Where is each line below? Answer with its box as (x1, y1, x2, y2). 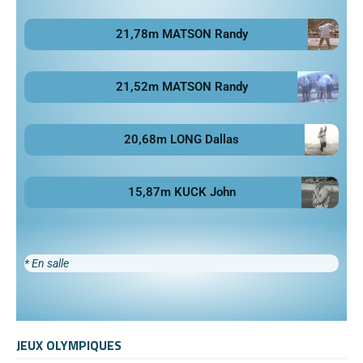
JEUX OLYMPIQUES (16, 335, 122, 355)
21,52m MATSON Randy (115, 79, 248, 94)
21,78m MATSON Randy (115, 26, 248, 41)
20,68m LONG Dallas (124, 131, 239, 147)
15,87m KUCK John (127, 184, 236, 199)
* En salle (24, 256, 69, 270)
